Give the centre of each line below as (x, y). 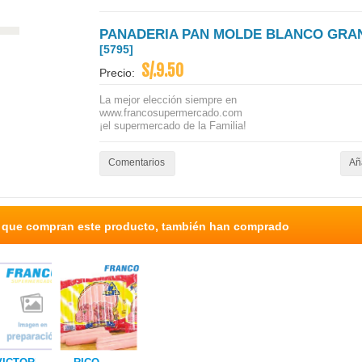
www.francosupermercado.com (171, 113)
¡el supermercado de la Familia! (173, 126)
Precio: (120, 73)
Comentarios (137, 162)
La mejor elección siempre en (168, 100)
